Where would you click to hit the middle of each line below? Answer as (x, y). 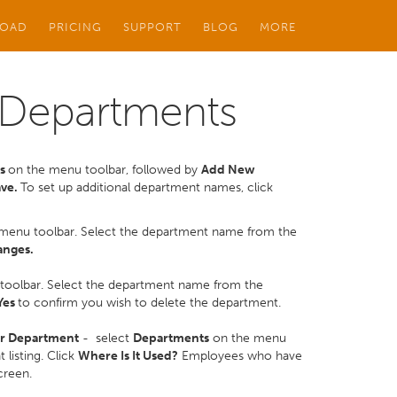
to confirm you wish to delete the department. (149, 303)
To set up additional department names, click (147, 187)
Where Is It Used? (128, 356)
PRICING (75, 27)
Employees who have (240, 356)
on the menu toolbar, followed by (105, 170)
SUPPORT (152, 27)
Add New (228, 170)
